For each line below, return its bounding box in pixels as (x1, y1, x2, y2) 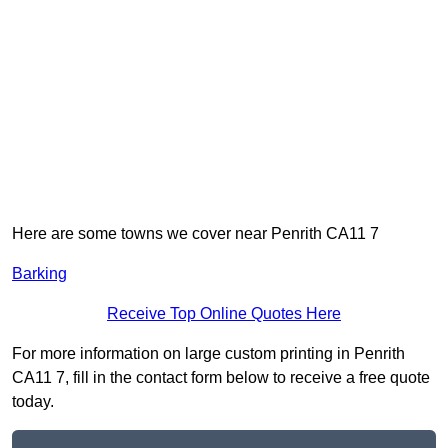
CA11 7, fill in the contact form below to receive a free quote (12, 369, 430, 387)
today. (12, 393, 54, 411)
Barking (12, 265, 67, 283)
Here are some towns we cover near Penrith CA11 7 (12, 225, 379, 243)
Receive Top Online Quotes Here (107, 305, 341, 323)
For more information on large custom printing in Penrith (12, 345, 405, 363)
